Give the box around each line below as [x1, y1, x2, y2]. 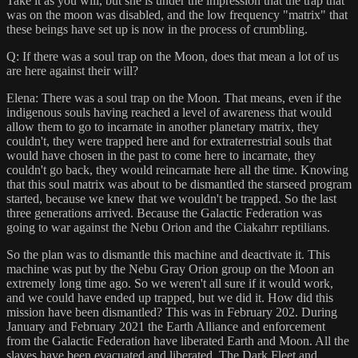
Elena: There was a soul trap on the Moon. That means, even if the [6, 90, 341, 105]
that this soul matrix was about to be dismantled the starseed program [6, 177, 352, 191]
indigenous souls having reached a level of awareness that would [6, 105, 332, 119]
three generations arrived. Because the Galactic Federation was [6, 205, 322, 220]
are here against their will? [6, 63, 138, 78]
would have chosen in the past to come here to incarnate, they [6, 148, 316, 162]
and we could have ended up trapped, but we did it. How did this [6, 290, 333, 304]
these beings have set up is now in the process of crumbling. [6, 22, 308, 36]
